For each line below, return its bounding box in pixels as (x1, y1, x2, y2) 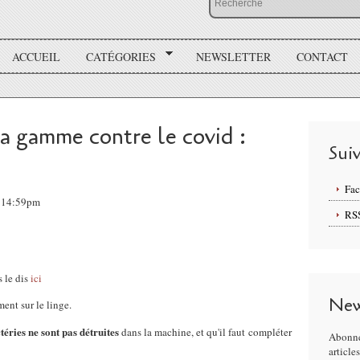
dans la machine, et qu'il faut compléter (119, 325, 292, 339)
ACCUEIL (12, 48, 61, 64)
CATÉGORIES (86, 48, 157, 64)
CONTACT (296, 48, 348, 64)
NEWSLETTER (195, 48, 271, 64)
